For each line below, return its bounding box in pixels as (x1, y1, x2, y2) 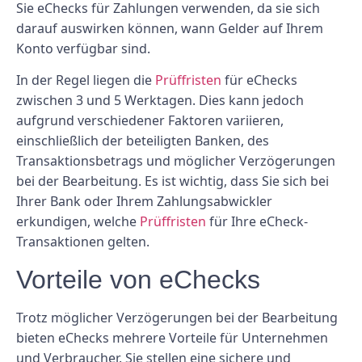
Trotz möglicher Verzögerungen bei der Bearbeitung (16, 308, 338, 326)
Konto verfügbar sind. (16, 40, 150, 58)
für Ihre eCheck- (206, 213, 308, 231)
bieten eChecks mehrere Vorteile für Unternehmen (16, 328, 328, 347)
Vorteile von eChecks (16, 264, 260, 294)
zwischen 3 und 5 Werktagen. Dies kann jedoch (16, 91, 304, 110)
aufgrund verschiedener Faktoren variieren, (16, 112, 284, 130)
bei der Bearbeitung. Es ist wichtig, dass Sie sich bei (16, 172, 329, 191)
